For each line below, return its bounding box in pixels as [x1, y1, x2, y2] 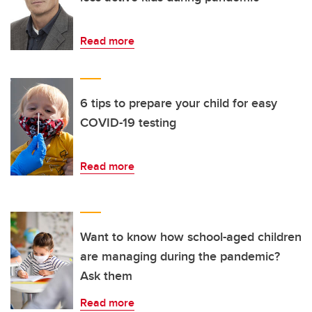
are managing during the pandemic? [80, 247, 280, 266]
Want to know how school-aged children [80, 228, 302, 247]
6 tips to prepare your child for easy [80, 94, 277, 113]
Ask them [80, 267, 132, 286]
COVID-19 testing [80, 114, 176, 132]
